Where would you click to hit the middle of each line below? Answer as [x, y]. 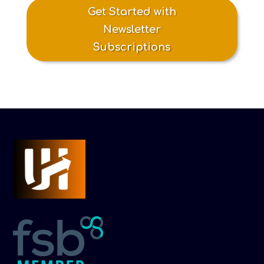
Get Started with [132, 12]
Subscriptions [132, 47]
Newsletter [132, 29]
